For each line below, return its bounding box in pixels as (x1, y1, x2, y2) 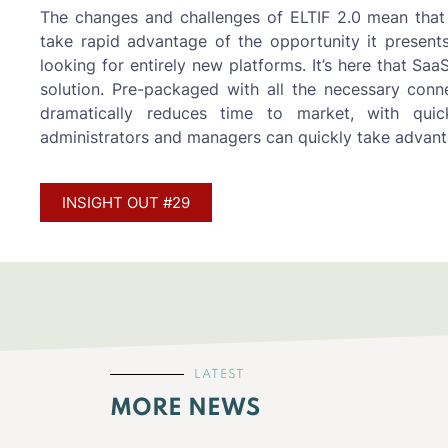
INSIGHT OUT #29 (62, 192, 190, 212)
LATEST (194, 368, 245, 381)
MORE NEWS (110, 396, 260, 420)
